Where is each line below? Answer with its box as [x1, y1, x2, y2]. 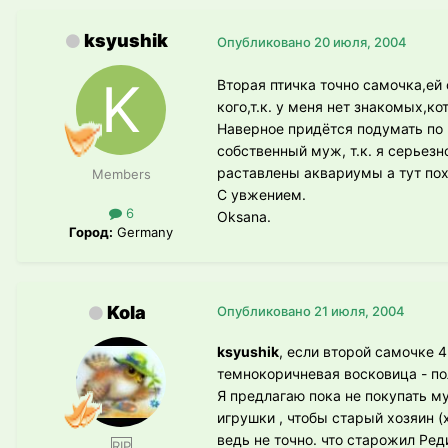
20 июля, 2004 [314, 33, 407, 50]
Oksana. [217, 208, 271, 226]
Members [91, 166, 151, 183]
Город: [69, 224, 113, 241]
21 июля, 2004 [314, 303, 405, 320]
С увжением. [217, 186, 306, 204]
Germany [113, 224, 173, 241]
